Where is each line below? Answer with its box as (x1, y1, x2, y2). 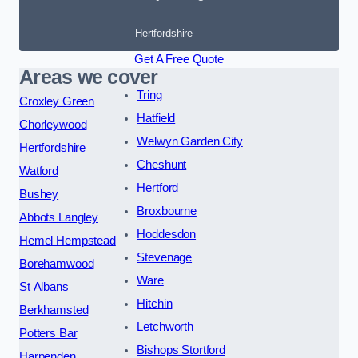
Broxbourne (137, 204, 197, 217)
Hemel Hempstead (19, 233, 116, 247)
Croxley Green (19, 94, 95, 108)
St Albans (19, 280, 69, 293)
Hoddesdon (137, 227, 197, 241)
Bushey (19, 187, 59, 201)
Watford (19, 164, 58, 177)
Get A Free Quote (134, 52, 224, 66)
